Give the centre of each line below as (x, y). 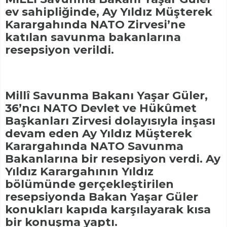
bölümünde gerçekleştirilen (89, 184)
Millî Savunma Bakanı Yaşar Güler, (106, 96)
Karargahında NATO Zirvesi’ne (95, 25)
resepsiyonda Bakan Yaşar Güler (102, 197)
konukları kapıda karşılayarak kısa (108, 210)
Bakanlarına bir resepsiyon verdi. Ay (113, 159)
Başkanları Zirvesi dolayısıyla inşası (110, 121)
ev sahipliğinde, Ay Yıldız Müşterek (109, 12)
